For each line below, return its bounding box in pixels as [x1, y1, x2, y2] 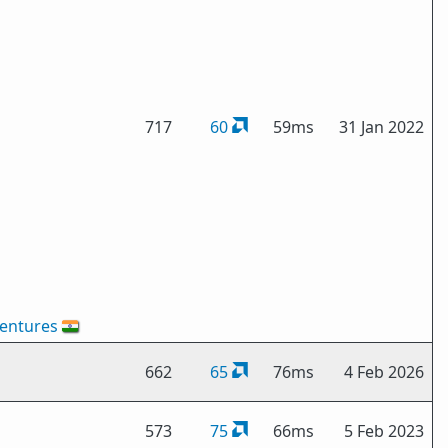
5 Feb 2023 [344, 420, 424, 442]
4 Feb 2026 [344, 361, 424, 383]
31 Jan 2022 [339, 116, 424, 138]
